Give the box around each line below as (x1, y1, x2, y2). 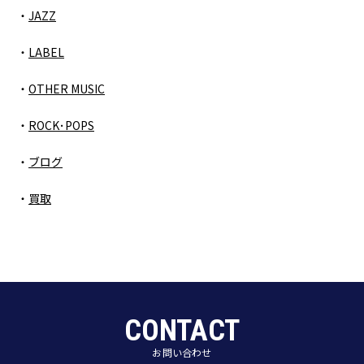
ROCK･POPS (28, 117, 94, 134)
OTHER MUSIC (28, 80, 105, 97)
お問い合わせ (152, 344, 212, 359)
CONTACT (124, 313, 240, 348)
